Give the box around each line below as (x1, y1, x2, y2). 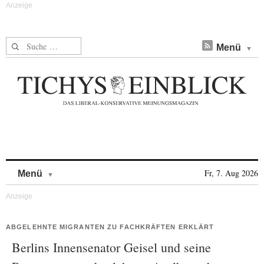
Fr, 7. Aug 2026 (204, 167, 258, 179)
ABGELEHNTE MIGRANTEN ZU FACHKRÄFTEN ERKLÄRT (6, 223, 214, 230)
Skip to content (54, 163, 115, 173)
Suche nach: (6, 38, 51, 50)
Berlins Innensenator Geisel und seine (12, 239, 211, 256)
